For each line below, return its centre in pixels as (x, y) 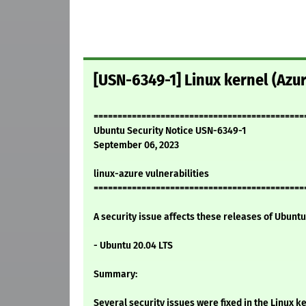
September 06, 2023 (136, 145)
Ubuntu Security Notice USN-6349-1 (170, 131)
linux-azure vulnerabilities (151, 174)
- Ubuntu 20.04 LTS (133, 246)
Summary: (115, 275)
